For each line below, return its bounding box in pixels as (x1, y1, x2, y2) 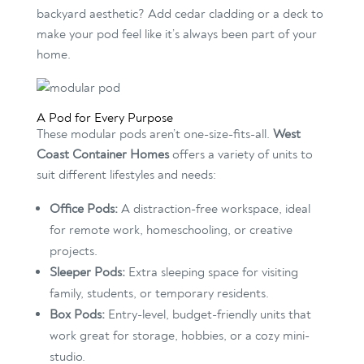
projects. (49, 243, 97, 260)
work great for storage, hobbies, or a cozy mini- (49, 327, 310, 344)
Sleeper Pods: (49, 264, 125, 281)
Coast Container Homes (36, 146, 169, 163)
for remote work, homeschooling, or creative (49, 222, 292, 239)
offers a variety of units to (168, 146, 313, 163)
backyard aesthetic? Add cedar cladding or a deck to (36, 6, 323, 23)
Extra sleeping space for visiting (124, 264, 298, 281)
